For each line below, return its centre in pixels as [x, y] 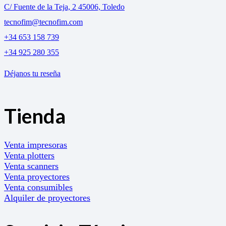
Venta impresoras [36, 145]
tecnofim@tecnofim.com [43, 22]
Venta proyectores [37, 176]
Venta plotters [29, 155]
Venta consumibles [38, 187]
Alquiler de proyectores [47, 197]
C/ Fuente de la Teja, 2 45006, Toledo [64, 7]
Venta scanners [31, 166]
